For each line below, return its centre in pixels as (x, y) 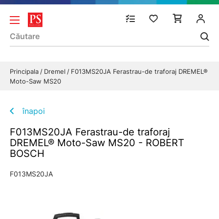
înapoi (34, 111)
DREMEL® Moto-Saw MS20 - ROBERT (97, 143)
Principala (25, 71)
